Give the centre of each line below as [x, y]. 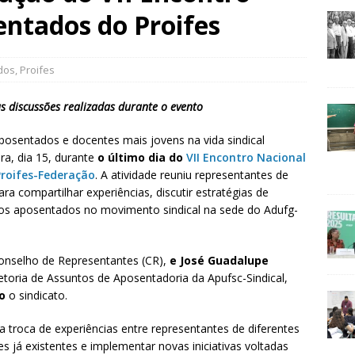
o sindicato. [38, 296]
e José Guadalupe [219, 261]
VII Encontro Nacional [246, 158]
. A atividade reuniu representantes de [192, 175]
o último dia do [142, 158]
